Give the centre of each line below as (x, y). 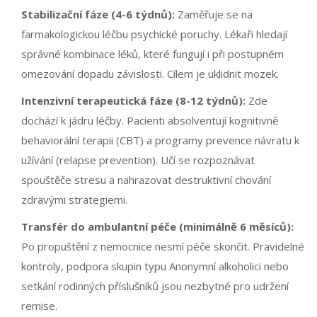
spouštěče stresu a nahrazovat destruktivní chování (146, 180)
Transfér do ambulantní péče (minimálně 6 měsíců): (157, 227)
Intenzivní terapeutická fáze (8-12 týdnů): (133, 101)
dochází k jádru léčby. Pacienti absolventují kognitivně (150, 121)
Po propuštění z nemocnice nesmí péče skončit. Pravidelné (163, 247)
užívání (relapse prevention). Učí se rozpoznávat (138, 160)
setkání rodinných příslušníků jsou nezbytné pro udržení (155, 286)
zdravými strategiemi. (74, 200)
